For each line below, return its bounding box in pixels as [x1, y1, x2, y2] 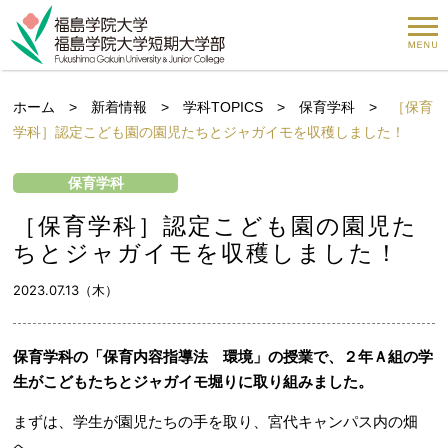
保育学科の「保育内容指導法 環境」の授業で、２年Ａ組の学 [13, 347, 434, 366]
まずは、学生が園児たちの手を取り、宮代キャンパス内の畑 [13, 412, 419, 431]
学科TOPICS [183, 99, 264, 115]
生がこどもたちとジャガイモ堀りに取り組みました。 [13, 372, 374, 391]
